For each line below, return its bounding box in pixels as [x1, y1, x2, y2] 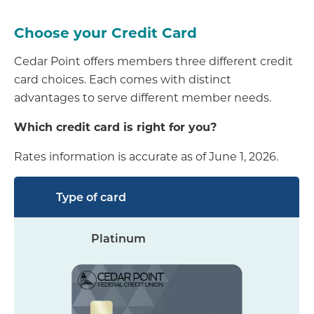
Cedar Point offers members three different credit [14, 53, 293, 69]
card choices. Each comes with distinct [14, 71, 231, 87]
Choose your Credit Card [14, 22, 197, 42]
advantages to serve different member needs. [14, 90, 271, 105]
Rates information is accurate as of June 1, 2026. [14, 149, 278, 164]
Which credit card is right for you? [14, 119, 217, 135]
